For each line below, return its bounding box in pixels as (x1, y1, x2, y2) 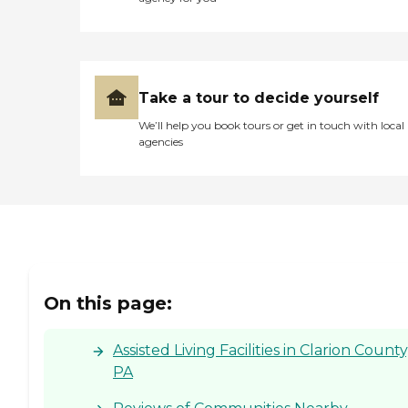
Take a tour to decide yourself (138, 88, 379, 107)
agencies (138, 134, 183, 148)
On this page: (44, 292, 172, 315)
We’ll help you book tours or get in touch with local (138, 117, 404, 132)
